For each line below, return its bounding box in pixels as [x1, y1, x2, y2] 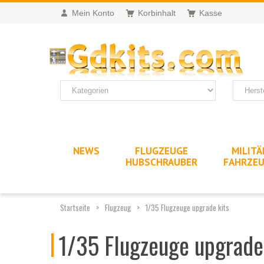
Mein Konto [72, 8, 114, 18]
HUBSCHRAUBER [126, 155, 197, 169]
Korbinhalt [138, 8, 176, 18]
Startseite [60, 201, 90, 213]
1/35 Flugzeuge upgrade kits [146, 201, 229, 213]
